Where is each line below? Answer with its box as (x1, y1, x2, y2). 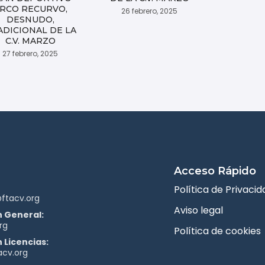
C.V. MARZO (5, 35, 56, 47)
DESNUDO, (6, 14, 54, 25)
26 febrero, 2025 (121, 6, 178, 17)
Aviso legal (174, 203, 223, 218)
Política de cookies (174, 224, 261, 238)
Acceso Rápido (174, 164, 256, 178)
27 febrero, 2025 (2, 49, 59, 59)
